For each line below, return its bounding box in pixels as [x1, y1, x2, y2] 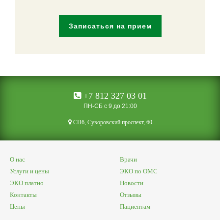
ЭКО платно [10, 179, 44, 187]
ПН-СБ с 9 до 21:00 [83, 102, 137, 110]
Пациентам [120, 202, 150, 210]
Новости [120, 179, 143, 187]
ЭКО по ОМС [120, 167, 158, 175]
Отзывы [120, 191, 141, 198]
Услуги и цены [10, 167, 49, 175]
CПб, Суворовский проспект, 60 [71, 118, 152, 126]
